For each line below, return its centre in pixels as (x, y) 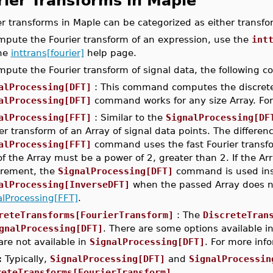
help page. (110, 53)
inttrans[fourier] (47, 53)
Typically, (26, 259)
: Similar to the (128, 117)
